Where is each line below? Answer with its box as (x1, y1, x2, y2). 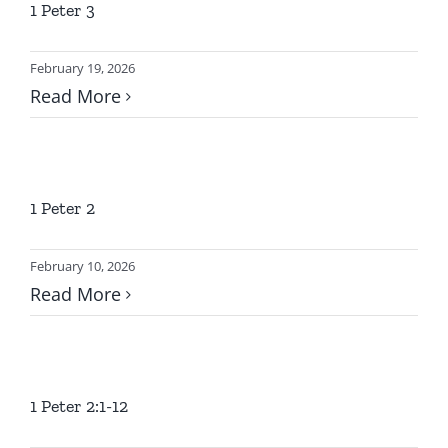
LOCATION (189, 15, 259, 32)
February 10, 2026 (30, 257, 135, 275)
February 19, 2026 (30, 59, 135, 77)
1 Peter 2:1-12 (30, 395, 128, 417)
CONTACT (190, 81, 258, 98)
